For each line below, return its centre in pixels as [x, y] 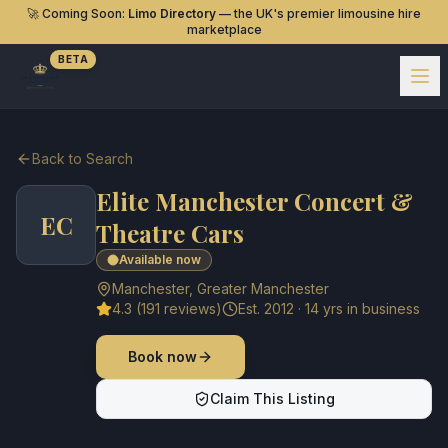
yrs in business [369, 308]
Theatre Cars [170, 233]
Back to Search [82, 158]
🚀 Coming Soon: [77, 13]
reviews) [191, 308]
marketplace [224, 29]
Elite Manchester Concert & [254, 201]
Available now [160, 259]
